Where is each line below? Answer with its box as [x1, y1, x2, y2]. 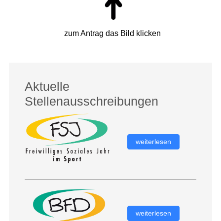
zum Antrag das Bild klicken [64, 29, 161, 37]
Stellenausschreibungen [24, 94, 158, 109]
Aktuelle [24, 79, 70, 94]
